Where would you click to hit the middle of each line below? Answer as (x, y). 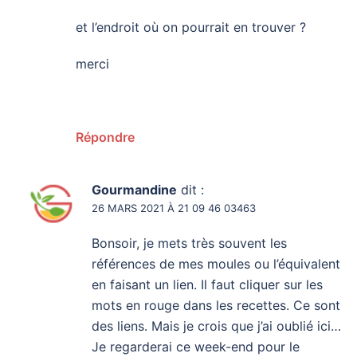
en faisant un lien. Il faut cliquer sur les (207, 285)
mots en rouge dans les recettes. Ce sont (216, 306)
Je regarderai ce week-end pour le (196, 347)
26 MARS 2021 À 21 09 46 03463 (174, 208)
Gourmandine (134, 190)
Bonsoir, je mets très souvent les (189, 243)
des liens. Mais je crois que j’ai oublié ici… (216, 326)
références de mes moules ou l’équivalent (216, 264)
